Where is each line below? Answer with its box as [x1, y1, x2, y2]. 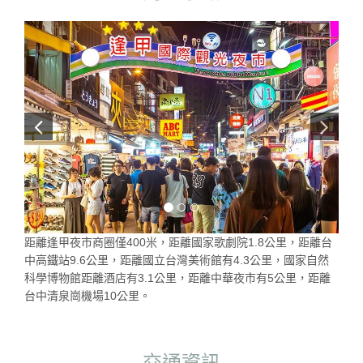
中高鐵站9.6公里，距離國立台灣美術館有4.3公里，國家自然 [24, 253, 329, 267]
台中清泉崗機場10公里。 [24, 288, 151, 302]
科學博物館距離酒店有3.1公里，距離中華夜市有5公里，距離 [24, 271, 331, 284]
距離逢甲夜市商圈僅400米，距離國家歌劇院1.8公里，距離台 [24, 235, 332, 249]
